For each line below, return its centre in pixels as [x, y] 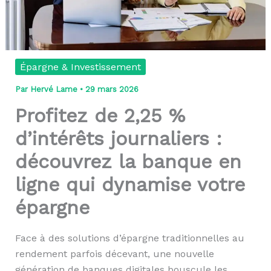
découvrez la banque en [128, 162]
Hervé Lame [55, 90]
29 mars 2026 [112, 90]
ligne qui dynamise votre [130, 185]
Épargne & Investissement [80, 67]
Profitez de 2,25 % [100, 116]
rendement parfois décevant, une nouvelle [114, 254]
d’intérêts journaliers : [118, 139]
